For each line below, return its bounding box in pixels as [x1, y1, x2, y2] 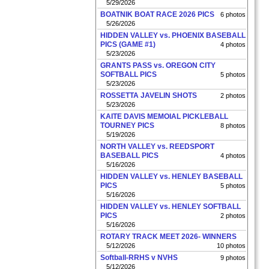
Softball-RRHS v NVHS [100, 253, 178, 262]
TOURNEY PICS [100, 121, 154, 130]
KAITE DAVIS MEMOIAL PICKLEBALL [100, 112, 228, 121]
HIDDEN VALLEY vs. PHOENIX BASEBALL [100, 31, 246, 40]
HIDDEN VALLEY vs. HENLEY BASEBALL [100, 172, 243, 181]
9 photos [220, 254, 246, 261]
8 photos [220, 122, 246, 129]
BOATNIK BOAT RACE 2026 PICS [100, 10, 214, 19]
